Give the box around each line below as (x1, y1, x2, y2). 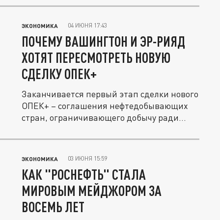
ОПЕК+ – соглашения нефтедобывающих (22, 100, 188, 111)
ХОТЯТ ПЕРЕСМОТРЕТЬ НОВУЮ (22, 49, 170, 66)
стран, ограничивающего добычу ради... (22, 112, 186, 123)
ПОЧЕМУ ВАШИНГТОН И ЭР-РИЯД (22, 33, 185, 50)
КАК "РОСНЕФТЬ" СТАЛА (22, 166, 146, 183)
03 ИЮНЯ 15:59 (68, 155, 107, 163)
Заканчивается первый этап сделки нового (22, 88, 198, 100)
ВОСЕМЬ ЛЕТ (22, 198, 84, 216)
